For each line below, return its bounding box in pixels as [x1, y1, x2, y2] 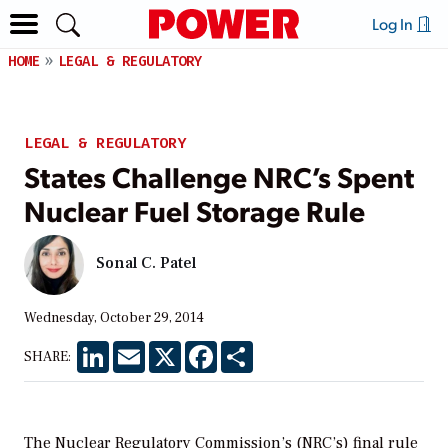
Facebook [217, 339, 279, 358]
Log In [371, 13, 416, 34]
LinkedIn [109, 339, 166, 358]
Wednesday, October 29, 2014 [24, 308, 204, 327]
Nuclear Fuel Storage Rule [24, 190, 365, 229]
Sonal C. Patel [96, 253, 196, 274]
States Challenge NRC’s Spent [24, 156, 414, 195]
